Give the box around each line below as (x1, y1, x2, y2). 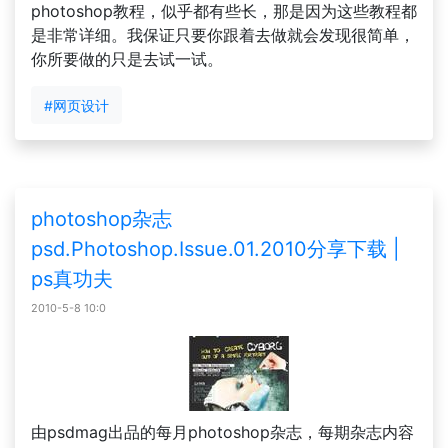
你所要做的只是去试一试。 (31, 49, 223, 69)
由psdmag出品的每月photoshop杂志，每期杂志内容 (31, 422, 414, 442)
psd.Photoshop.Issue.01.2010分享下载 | (31, 237, 400, 261)
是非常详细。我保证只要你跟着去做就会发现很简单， (31, 25, 415, 45)
